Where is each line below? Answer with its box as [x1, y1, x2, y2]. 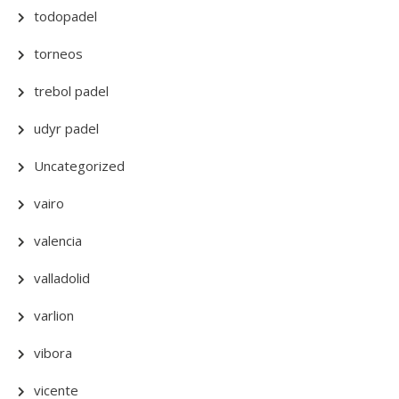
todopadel [34, 7, 97, 25]
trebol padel [34, 82, 109, 100]
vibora [34, 344, 72, 362]
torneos [34, 45, 83, 62]
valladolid [34, 269, 90, 287]
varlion [34, 306, 74, 324]
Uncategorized [34, 157, 125, 175]
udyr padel [34, 119, 99, 137]
